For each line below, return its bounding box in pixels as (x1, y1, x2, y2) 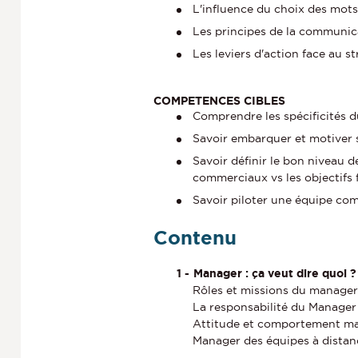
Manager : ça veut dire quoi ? (193, 267, 356, 280)
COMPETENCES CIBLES (153, 93, 285, 107)
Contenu (153, 226, 237, 249)
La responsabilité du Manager (193, 300, 356, 314)
